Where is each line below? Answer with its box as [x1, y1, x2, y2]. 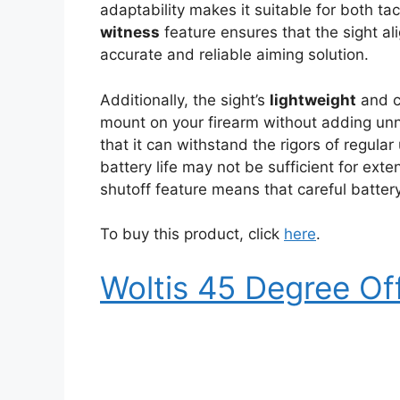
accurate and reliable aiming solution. [100, 46, 369, 64]
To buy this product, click [100, 225, 284, 244]
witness [100, 23, 160, 42]
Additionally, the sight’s [100, 90, 270, 109]
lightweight [270, 90, 356, 109]
